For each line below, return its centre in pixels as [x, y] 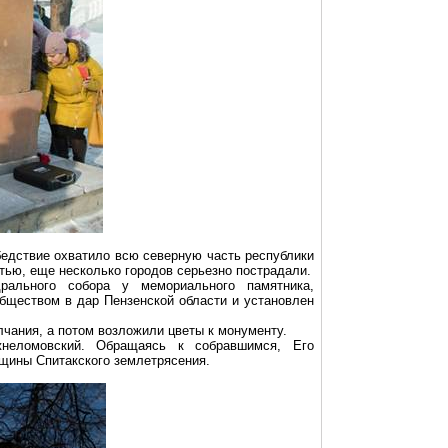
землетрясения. [160, 360]
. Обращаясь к [138, 345]
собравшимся [236, 345]
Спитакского [73, 360]
